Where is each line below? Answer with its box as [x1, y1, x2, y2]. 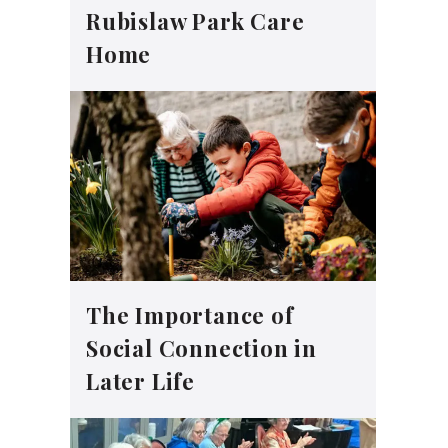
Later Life [86, 366, 196, 397]
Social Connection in [86, 333, 318, 364]
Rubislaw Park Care [86, 6, 305, 37]
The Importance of [86, 300, 294, 331]
